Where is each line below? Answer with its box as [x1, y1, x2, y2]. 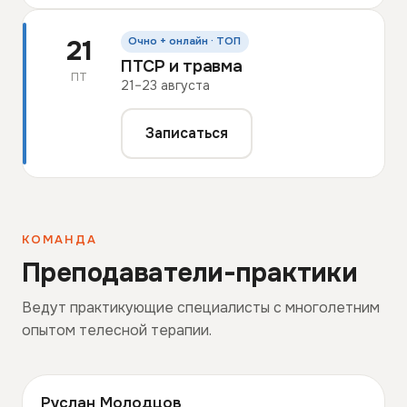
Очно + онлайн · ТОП [128, 35, 242, 49]
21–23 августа [121, 77, 210, 94]
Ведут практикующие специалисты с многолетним [22, 298, 380, 318]
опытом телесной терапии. [22, 321, 212, 341]
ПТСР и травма [121, 55, 243, 78]
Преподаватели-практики [22, 256, 358, 291]
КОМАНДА [22, 233, 97, 248]
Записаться [145, 124, 229, 143]
